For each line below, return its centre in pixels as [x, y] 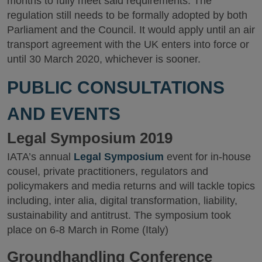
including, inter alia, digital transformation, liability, [122, 201]
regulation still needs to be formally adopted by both [127, 15]
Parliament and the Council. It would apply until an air [131, 30]
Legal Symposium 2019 [90, 138]
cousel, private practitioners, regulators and [108, 172]
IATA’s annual [40, 157]
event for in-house [207, 157]
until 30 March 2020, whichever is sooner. [104, 59]
